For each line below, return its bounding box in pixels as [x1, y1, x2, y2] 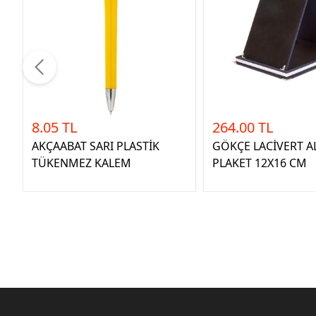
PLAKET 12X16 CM [212, 154, 307, 171]
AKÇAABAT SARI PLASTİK [32, 138, 159, 154]
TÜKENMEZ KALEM [32, 154, 131, 171]
